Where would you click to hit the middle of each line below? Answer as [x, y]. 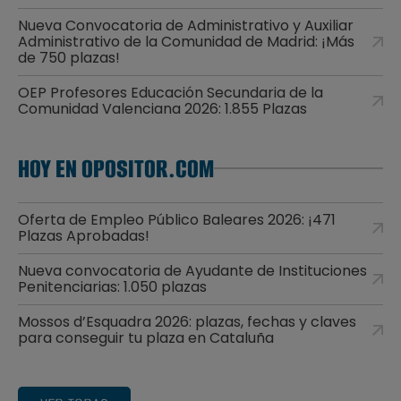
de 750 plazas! [69, 57]
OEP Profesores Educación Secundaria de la [171, 92]
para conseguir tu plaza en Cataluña [146, 337]
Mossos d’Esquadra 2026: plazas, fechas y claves [187, 321]
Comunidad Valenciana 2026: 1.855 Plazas [162, 108]
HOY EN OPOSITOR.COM [116, 168]
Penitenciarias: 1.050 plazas [112, 286]
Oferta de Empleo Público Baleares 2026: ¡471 [177, 219]
